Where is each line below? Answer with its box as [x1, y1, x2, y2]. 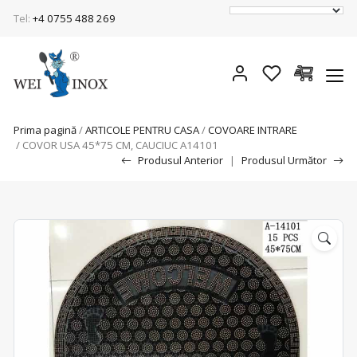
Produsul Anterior [138, 153, 223, 167]
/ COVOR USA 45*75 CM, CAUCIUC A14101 [14, 138, 218, 152]
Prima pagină [14, 123, 76, 137]
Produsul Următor [241, 153, 327, 167]
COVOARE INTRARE [208, 123, 297, 137]
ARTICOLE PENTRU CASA [85, 123, 199, 137]
